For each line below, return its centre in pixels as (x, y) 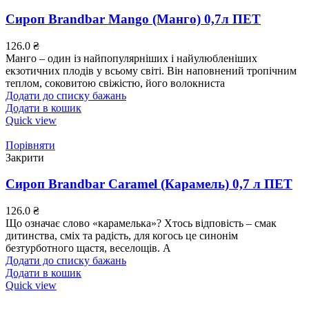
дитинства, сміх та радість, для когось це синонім (122, 236)
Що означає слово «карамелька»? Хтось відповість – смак (141, 223)
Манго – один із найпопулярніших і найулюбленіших (131, 58)
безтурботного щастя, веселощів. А (88, 248)
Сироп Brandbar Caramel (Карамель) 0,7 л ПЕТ (149, 184)
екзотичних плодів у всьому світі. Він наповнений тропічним (151, 70)
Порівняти (30, 145)
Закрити (25, 157)
